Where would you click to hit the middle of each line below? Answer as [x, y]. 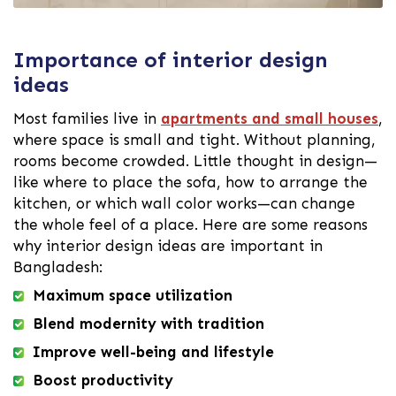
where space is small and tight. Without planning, [194, 139]
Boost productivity [103, 380]
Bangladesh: [58, 267]
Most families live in [87, 118]
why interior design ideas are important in [168, 245]
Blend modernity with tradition [148, 323]
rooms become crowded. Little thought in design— [195, 160]
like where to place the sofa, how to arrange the [190, 182]
